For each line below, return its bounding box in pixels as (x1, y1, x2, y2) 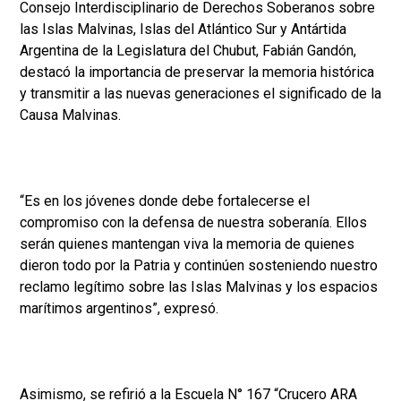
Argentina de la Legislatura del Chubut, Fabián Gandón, (20, 42, 356, 60)
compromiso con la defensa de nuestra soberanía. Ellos (20, 214, 367, 232)
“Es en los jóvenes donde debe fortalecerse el (20, 192, 310, 210)
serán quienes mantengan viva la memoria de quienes (20, 235, 354, 253)
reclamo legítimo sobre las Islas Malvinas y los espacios (20, 278, 378, 296)
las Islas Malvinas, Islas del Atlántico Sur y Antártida (20, 21, 346, 38)
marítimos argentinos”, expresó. (20, 300, 218, 318)
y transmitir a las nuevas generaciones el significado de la (20, 85, 381, 103)
